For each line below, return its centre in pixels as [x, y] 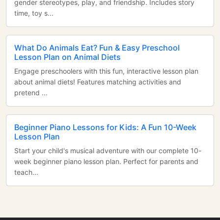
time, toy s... [34, 13]
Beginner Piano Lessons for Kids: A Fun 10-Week [105, 127]
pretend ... [31, 93]
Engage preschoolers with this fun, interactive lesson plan [106, 71]
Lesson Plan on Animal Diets [68, 57]
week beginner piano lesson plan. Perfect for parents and [106, 161]
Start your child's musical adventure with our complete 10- [108, 151]
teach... [26, 172]
